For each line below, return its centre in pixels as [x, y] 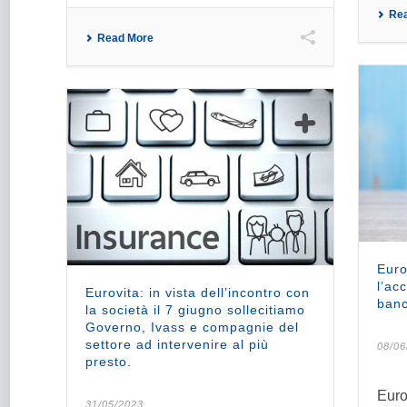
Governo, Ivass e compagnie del [192, 328]
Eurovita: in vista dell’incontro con [198, 293]
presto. [109, 362]
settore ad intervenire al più [177, 345]
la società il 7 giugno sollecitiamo [195, 310]
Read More [125, 38]
